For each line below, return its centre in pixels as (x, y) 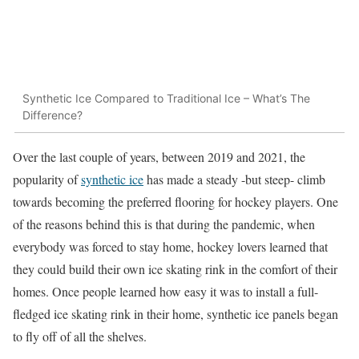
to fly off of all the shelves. (80, 336)
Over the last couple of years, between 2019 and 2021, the (159, 156)
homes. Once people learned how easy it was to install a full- (165, 291)
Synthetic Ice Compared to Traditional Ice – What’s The (166, 99)
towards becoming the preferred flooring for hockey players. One (175, 201)
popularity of (47, 179)
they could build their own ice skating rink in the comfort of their (175, 268)
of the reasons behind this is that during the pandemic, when (164, 224)
